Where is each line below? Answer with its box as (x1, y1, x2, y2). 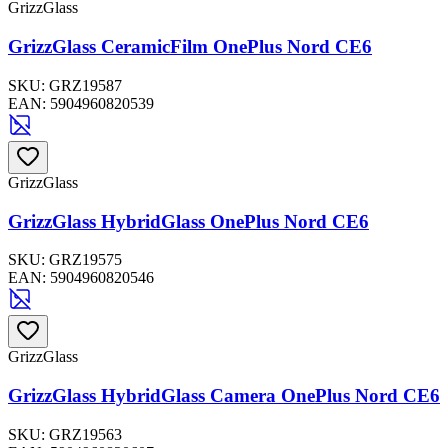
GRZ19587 (49, 76, 122, 94)
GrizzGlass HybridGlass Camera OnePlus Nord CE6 (8, 384, 440, 406)
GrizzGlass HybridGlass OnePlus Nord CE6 (8, 210, 369, 232)
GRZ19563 (49, 425, 122, 443)
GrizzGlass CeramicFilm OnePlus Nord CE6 (8, 36, 372, 58)
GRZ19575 (49, 251, 122, 269)
